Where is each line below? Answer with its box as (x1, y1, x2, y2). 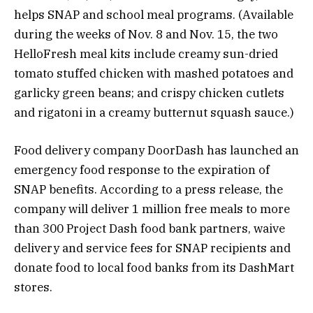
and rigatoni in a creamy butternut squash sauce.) (14, 104, 297, 120)
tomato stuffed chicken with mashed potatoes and (14, 65, 293, 81)
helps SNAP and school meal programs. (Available (14, 6, 293, 22)
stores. (14, 279, 55, 295)
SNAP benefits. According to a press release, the (14, 181, 283, 197)
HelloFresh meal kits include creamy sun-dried (14, 45, 278, 61)
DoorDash (147, 142, 204, 158)
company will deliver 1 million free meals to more (14, 201, 290, 217)
